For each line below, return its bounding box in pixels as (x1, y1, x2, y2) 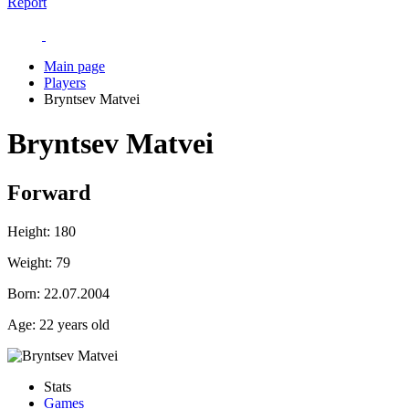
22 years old (36, 316, 110, 332)
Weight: (7, 254, 52, 270)
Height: (7, 223, 50, 239)
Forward (7, 180, 90, 204)
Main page (44, 58, 105, 74)
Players (44, 75, 86, 90)
